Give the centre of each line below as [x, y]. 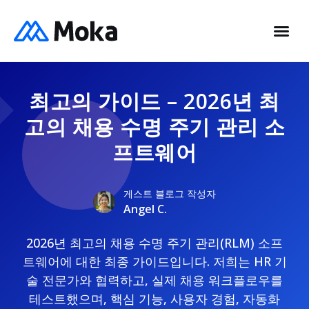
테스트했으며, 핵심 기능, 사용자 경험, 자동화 [154, 299]
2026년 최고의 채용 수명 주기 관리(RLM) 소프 [154, 243]
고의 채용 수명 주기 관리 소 [154, 127]
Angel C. [145, 209]
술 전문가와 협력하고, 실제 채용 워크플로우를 [154, 280]
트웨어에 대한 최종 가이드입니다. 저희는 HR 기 [154, 261]
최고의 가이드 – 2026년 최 [154, 101]
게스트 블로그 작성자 [170, 193]
